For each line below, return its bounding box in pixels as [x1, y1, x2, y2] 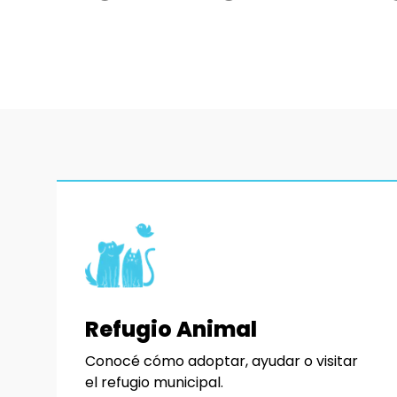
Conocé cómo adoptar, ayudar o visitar [85, 350, 358, 371]
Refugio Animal [85, 314, 257, 344]
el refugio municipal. [85, 371, 223, 393]
